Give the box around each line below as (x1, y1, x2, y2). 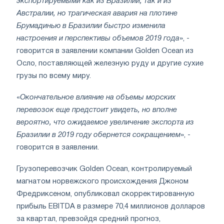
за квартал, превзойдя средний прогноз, (16, 215, 160, 222)
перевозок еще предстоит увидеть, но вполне (16, 106, 177, 113)
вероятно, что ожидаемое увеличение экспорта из (16, 118, 194, 126)
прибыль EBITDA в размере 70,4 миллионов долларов (16, 202, 205, 210)
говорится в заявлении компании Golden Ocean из (16, 47, 193, 54)
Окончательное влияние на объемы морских (20, 93, 175, 101)
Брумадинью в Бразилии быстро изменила (16, 22, 165, 29)
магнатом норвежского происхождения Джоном (16, 177, 188, 185)
